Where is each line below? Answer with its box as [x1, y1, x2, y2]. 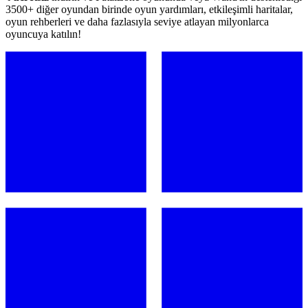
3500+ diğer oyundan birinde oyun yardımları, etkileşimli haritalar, [5, 3, 293, 15]
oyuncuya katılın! [5, 27, 81, 40]
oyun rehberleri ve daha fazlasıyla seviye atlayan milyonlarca [5, 15, 269, 27]
